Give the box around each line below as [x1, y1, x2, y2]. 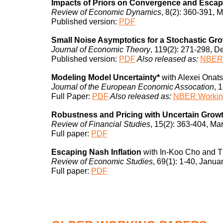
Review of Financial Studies [51, 119, 150, 128]
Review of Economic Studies [51, 157, 153, 166]
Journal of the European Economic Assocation [51, 82, 214, 91]
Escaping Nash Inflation [51, 147, 141, 156]
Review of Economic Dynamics [51, 7, 161, 16]
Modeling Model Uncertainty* [51, 73, 160, 82]
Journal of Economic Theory [51, 45, 150, 54]
